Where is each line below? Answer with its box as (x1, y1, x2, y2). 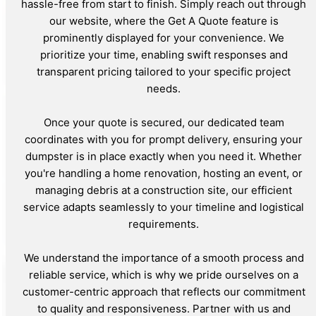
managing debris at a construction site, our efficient (35, 183, 292, 197)
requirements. (128, 217, 199, 231)
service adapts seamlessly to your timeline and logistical (23, 200, 304, 214)
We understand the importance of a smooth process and (23, 250, 304, 265)
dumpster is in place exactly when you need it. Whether (25, 149, 302, 163)
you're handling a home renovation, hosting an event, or (25, 166, 303, 180)
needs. (147, 81, 181, 95)
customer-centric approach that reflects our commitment (22, 284, 305, 298)
